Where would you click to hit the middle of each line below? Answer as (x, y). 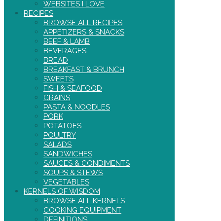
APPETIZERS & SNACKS (84, 32)
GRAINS (57, 98)
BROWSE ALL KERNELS (84, 201)
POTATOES (62, 126)
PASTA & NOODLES (77, 107)
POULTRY (60, 135)
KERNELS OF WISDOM (62, 192)
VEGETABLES (66, 182)
